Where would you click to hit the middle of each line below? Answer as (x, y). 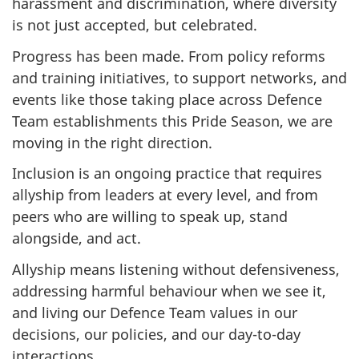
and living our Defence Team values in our (155, 312)
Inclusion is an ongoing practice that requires (167, 173)
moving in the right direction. (112, 142)
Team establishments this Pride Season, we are (172, 121)
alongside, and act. (77, 238)
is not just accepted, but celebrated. (135, 25)
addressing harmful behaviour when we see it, (169, 290)
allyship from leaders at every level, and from (165, 195)
